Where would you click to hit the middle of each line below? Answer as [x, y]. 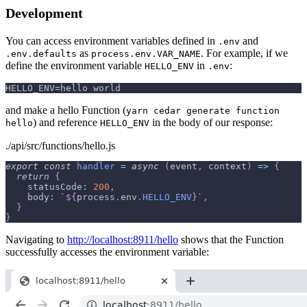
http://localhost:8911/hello [123, 240]
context [225, 167]
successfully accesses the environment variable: [107, 252]
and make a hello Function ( [66, 110]
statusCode [55, 187]
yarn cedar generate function [203, 111]
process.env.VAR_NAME [146, 54]
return [33, 177]
